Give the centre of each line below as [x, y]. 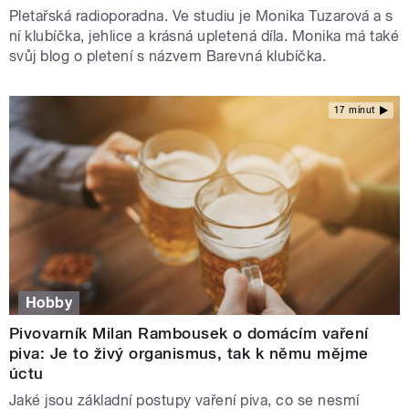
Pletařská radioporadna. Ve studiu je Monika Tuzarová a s [201, 16]
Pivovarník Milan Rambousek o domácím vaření [189, 333]
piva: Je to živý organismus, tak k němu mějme [189, 353]
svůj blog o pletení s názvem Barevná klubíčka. [168, 56]
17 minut [354, 110]
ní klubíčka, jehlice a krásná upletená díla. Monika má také [204, 36]
